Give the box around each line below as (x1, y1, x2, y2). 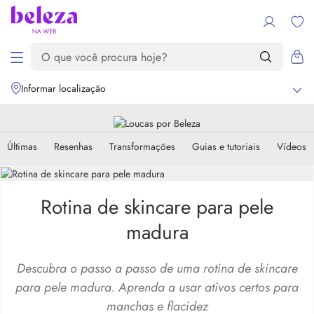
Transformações (109, 139, 175, 153)
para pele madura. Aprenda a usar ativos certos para (15, 278, 299, 296)
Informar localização (21, 81, 106, 95)
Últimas (7, 139, 37, 153)
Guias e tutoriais (192, 139, 260, 153)
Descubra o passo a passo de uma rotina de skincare (16, 259, 298, 278)
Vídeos (277, 139, 306, 153)
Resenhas (54, 139, 93, 153)
